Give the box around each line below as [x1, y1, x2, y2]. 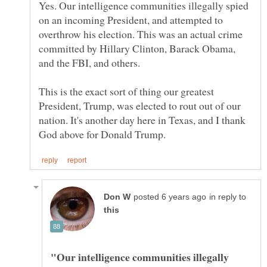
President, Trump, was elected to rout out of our [39, 98, 241, 113]
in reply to [209, 192, 246, 201]
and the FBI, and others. [39, 55, 140, 70]
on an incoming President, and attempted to [39, 12, 223, 27]
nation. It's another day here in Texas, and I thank [39, 112, 246, 127]
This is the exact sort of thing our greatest [39, 83, 214, 98]
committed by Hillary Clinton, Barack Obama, [39, 41, 235, 55]
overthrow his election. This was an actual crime [39, 26, 243, 41]
